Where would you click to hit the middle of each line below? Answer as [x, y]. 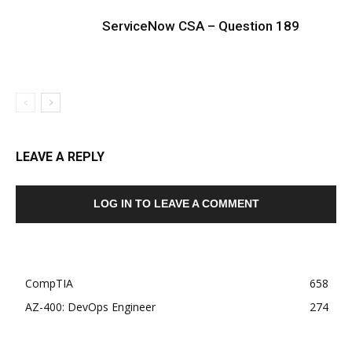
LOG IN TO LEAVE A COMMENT [176, 203]
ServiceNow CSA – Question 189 [201, 26]
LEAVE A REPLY [60, 157]
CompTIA [49, 283]
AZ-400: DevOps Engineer [90, 307]
